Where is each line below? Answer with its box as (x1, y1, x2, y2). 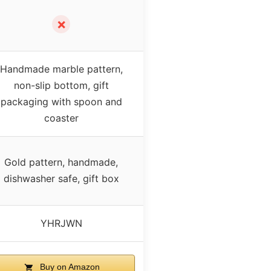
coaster (44, 112, 79, 125)
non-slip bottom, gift (13, 79, 109, 92)
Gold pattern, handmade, (4, 156, 118, 169)
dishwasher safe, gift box (3, 172, 119, 185)
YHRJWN (40, 217, 82, 230)
